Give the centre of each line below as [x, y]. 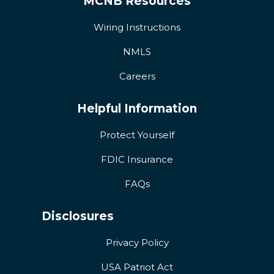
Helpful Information [137, 109]
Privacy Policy [137, 243]
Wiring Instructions [137, 28]
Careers [137, 76]
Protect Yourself [137, 135]
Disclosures [77, 217]
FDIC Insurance [137, 160]
